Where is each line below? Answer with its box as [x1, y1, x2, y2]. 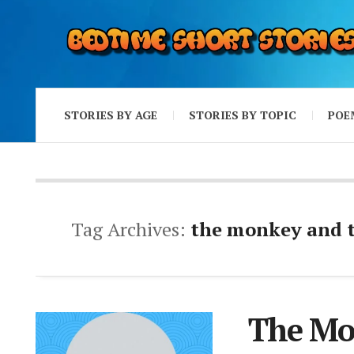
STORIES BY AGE [64, 107, 157, 122]
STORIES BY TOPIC [189, 107, 296, 122]
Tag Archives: [71, 216, 190, 242]
